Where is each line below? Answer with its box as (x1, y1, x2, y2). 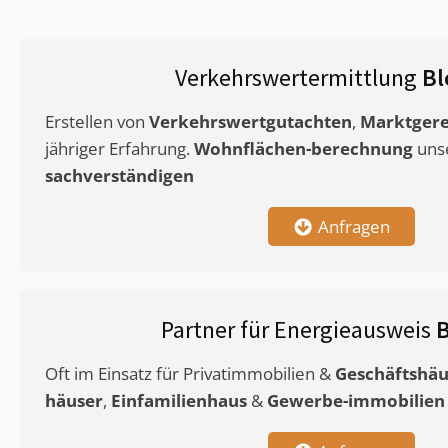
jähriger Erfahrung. (45, 137, 194, 161)
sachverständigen (45, 164, 194, 188)
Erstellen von (45, 110, 149, 134)
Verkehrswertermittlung (175, 62, 422, 94)
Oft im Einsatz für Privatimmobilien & (45, 362, 335, 386)
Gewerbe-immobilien (267, 389, 445, 413)
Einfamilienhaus (111, 389, 247, 413)
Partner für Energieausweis (161, 314, 436, 346)
